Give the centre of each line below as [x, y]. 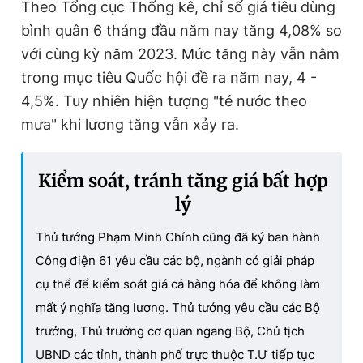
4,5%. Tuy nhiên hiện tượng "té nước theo [164, 100]
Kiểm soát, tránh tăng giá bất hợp [183, 180]
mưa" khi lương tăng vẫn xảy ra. [132, 124]
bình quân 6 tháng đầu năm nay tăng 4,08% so [181, 30]
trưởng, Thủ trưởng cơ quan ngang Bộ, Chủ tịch [170, 331]
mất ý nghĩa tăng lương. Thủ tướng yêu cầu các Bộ [178, 307]
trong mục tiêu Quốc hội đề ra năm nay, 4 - [169, 77]
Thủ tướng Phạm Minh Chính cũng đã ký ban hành [178, 237]
